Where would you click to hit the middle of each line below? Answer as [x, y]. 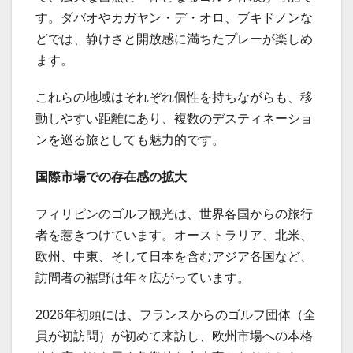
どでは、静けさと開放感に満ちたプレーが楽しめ [174, 39]
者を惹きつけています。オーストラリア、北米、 [174, 235]
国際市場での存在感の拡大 [111, 176]
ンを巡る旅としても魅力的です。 [130, 139]
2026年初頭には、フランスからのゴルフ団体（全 [176, 314]
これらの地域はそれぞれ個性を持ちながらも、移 [174, 97]
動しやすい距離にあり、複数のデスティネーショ [174, 118]
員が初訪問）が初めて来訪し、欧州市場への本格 [174, 336]
